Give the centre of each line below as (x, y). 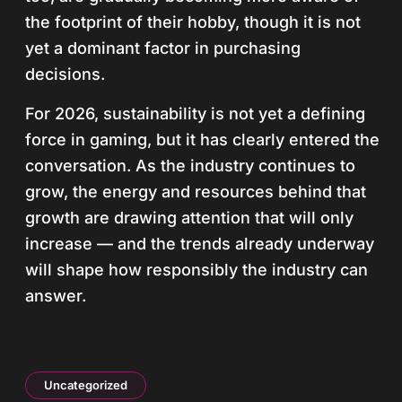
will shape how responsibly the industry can (197, 270)
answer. (56, 296)
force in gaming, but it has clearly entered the (202, 140)
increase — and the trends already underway (200, 244)
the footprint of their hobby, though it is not (193, 22)
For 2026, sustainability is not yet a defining (195, 114)
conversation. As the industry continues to (190, 166)
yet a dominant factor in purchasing (163, 48)
